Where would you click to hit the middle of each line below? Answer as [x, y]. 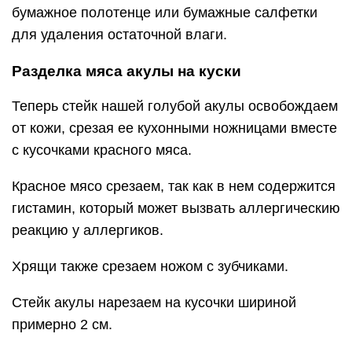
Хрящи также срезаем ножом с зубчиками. [150, 266]
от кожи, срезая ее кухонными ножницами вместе [174, 128]
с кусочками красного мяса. [102, 150]
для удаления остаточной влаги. [119, 35]
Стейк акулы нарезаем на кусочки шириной [154, 302]
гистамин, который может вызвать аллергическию [176, 208]
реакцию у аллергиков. [88, 230]
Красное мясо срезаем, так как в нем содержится [174, 186]
